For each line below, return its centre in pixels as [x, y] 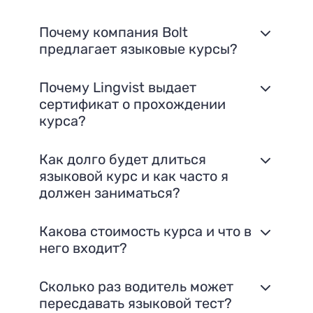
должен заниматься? [110, 192]
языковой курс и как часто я [134, 176]
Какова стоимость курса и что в [145, 232]
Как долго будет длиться [123, 159]
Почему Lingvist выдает [118, 87]
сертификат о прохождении [132, 104]
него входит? [83, 248]
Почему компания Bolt [114, 32]
